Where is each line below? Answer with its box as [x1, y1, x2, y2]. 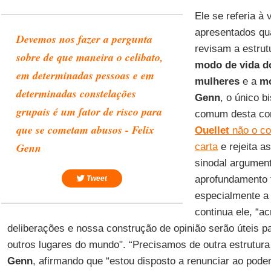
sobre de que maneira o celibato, [16, 50, 163, 65]
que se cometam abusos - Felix [16, 122, 154, 137]
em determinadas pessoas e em [16, 68, 154, 83]
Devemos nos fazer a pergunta [16, 31, 152, 47]
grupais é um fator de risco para [16, 104, 162, 119]
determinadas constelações [16, 86, 136, 101]
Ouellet [194, 125, 229, 136]
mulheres [194, 76, 240, 87]
